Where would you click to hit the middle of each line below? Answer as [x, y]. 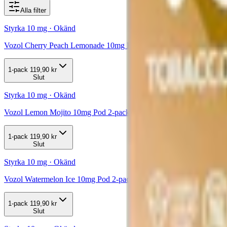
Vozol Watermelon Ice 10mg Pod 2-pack [69, 179]
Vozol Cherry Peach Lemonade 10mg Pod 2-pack [84, 45]
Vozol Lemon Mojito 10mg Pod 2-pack [67, 112]
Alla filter [33, 10]
